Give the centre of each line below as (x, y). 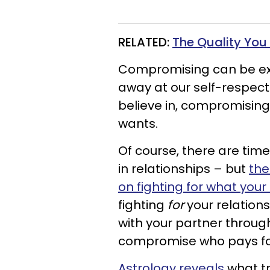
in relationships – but (184, 169)
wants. (138, 124)
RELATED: (145, 42)
